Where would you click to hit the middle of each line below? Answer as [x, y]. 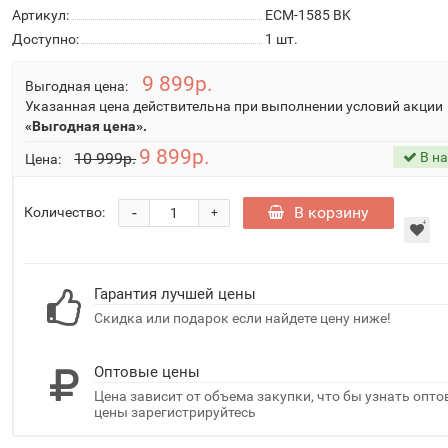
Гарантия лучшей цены [175, 294]
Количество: [65, 211]
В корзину [332, 212]
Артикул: [41, 15]
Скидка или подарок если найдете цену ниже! [243, 318]
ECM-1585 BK [307, 15]
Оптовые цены [147, 372]
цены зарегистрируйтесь [175, 412]
